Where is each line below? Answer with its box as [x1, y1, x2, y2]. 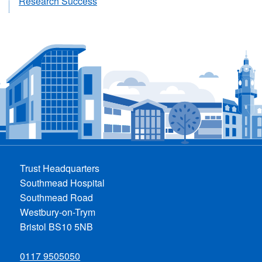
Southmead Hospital [20, 175, 105, 189]
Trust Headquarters [20, 161, 100, 175]
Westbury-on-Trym [20, 205, 96, 219]
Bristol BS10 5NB [20, 219, 94, 233]
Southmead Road [20, 190, 94, 204]
